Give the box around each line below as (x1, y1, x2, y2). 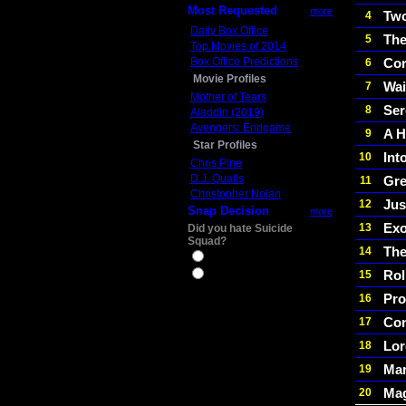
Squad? (188, 235, 227, 247)
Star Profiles (193, 139, 257, 151)
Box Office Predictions (190, 55, 298, 68)
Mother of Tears (190, 91, 266, 103)
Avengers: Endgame (190, 121, 291, 134)
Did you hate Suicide (188, 222, 293, 235)
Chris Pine (190, 157, 242, 169)
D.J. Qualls (190, 172, 244, 185)
